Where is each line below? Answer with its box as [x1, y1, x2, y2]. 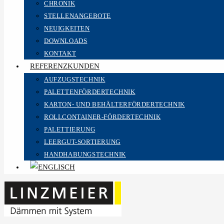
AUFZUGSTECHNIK [44, 75, 105, 83]
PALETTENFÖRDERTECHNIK [44, 88, 135, 95]
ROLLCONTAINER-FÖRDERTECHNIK [44, 113, 161, 120]
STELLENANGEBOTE [44, 12, 111, 19]
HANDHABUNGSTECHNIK [44, 150, 126, 158]
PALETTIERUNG [44, 125, 95, 133]
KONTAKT [44, 49, 76, 57]
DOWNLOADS [44, 37, 87, 44]
